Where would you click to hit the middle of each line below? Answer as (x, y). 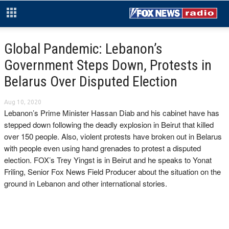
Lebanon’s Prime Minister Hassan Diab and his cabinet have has (112, 113)
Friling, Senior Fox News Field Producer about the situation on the (112, 171)
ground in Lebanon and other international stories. (86, 183)
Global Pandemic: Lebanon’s (83, 49)
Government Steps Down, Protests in (108, 65)
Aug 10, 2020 (23, 102)
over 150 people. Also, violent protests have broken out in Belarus (113, 136)
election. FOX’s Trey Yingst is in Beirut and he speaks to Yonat (108, 160)
